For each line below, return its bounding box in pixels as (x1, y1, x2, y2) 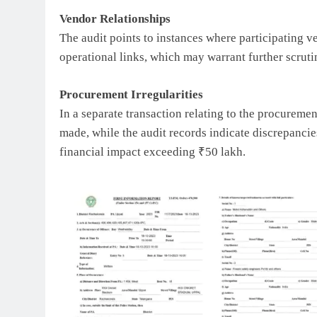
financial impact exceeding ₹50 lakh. (59, 144, 246, 158)
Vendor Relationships (59, 12, 171, 26)
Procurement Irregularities (59, 87, 203, 101)
